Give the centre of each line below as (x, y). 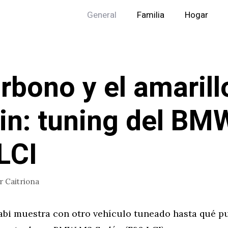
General (102, 15)
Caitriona (22, 181)
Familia (151, 15)
